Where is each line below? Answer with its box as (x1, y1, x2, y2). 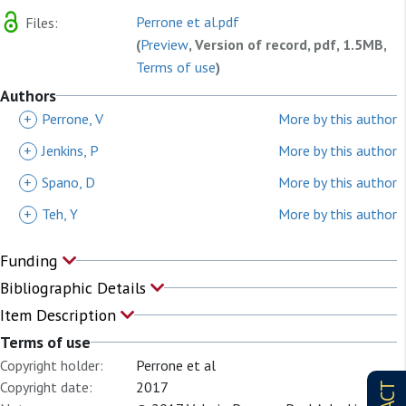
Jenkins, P (42, 141, 99, 159)
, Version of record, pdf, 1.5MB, (188, 35, 386, 53)
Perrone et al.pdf (136, 13, 239, 31)
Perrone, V (42, 110, 103, 128)
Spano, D (42, 173, 95, 191)
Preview (140, 35, 188, 53)
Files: (22, 13, 58, 32)
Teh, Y (42, 205, 78, 223)
